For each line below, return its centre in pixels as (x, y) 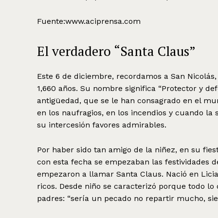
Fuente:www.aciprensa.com (89, 21)
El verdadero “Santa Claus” (116, 51)
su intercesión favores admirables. (102, 125)
